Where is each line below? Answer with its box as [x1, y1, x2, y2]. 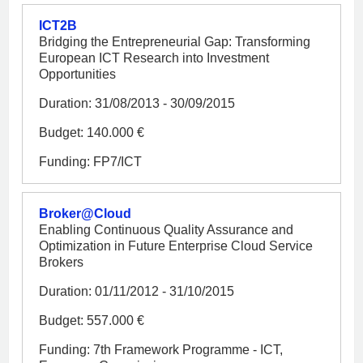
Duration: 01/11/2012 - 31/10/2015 [39, 284, 234, 298]
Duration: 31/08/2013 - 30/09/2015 [39, 96, 235, 110]
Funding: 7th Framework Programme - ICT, [39, 342, 283, 357]
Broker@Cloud [39, 206, 131, 220]
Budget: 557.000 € [39, 313, 144, 327]
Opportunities [39, 66, 116, 81]
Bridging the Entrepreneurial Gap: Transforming [39, 34, 310, 49]
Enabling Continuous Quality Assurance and [39, 222, 293, 237]
